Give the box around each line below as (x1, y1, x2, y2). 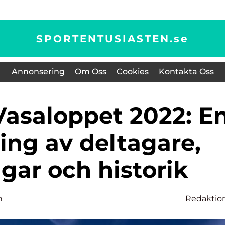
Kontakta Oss (158, 67, 214, 76)
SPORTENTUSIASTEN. (36, 32, 174, 45)
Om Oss (74, 67, 106, 76)
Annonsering (11, 67, 65, 76)
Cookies (116, 67, 149, 76)
